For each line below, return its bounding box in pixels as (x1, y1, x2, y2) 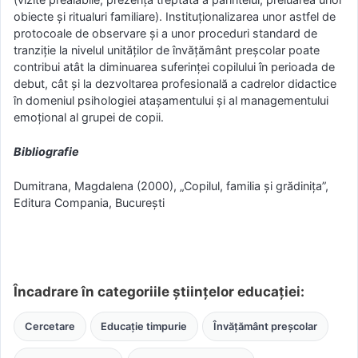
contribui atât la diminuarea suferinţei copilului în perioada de (14, 60, 335, 74)
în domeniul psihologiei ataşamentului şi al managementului (14, 93, 328, 108)
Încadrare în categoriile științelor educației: (14, 283, 304, 300)
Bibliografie (14, 145, 79, 158)
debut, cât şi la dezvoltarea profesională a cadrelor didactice (14, 77, 336, 91)
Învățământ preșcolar (213, 320, 317, 332)
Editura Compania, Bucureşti (14, 195, 165, 209)
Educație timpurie (101, 320, 188, 332)
